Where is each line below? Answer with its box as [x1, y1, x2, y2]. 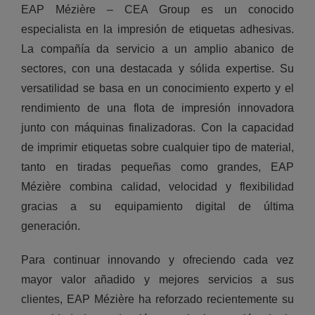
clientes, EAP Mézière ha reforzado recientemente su [20, 293, 295, 306]
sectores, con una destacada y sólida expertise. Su [20, 63, 295, 75]
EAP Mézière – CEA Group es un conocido [20, 4, 295, 16]
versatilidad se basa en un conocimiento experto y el [20, 82, 295, 95]
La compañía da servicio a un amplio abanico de [20, 43, 295, 56]
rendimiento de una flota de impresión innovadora [20, 102, 295, 115]
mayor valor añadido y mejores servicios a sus [20, 274, 295, 286]
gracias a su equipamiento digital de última [20, 200, 295, 213]
